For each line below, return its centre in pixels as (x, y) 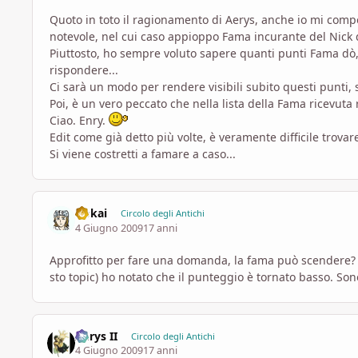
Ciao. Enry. (79, 120)
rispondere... (84, 70)
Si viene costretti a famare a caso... (143, 153)
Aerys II (97, 336)
